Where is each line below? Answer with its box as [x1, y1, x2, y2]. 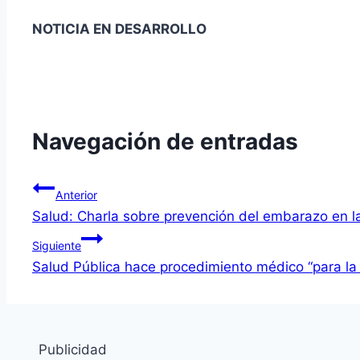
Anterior [55, 187, 97, 202]
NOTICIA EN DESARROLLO [32, 21, 207, 38]
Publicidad [39, 341, 107, 358]
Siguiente [32, 238, 81, 252]
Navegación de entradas [32, 127, 298, 155]
